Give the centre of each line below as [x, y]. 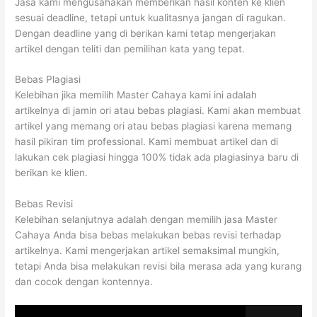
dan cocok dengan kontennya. [84, 282]
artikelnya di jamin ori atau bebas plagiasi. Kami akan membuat [158, 111]
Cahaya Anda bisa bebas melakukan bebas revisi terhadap [148, 235]
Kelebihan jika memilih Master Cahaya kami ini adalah [136, 95]
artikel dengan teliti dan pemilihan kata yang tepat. [130, 48]
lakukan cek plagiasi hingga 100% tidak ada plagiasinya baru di [157, 157]
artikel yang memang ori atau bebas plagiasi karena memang [154, 126]
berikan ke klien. [52, 173]
